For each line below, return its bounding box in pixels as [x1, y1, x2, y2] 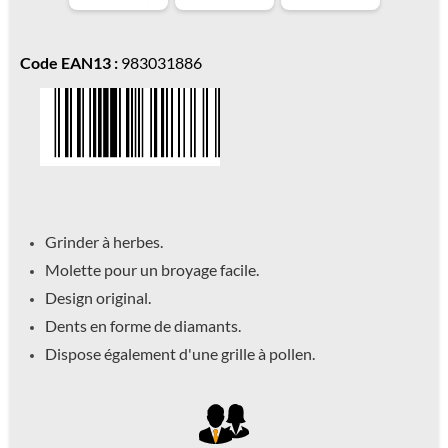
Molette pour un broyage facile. [45, 259, 259, 279]
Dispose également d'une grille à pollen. [45, 343, 315, 363]
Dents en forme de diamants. [45, 315, 241, 335]
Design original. [45, 287, 151, 307]
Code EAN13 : [20, 53, 118, 72]
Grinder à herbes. [45, 231, 163, 251]
